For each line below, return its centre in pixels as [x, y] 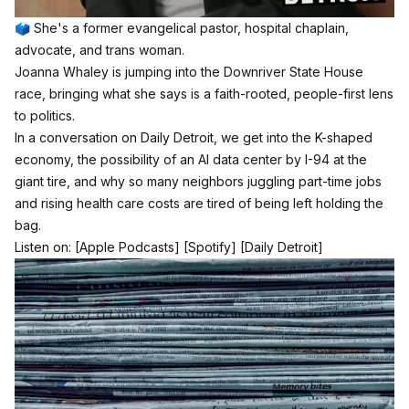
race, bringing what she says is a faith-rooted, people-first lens [204, 93]
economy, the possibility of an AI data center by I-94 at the [191, 159]
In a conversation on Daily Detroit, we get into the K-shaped [194, 137]
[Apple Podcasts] [127, 246]
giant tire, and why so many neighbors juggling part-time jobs [198, 181]
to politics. [45, 115]
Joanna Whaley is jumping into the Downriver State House [189, 71]
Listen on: [45, 246]
